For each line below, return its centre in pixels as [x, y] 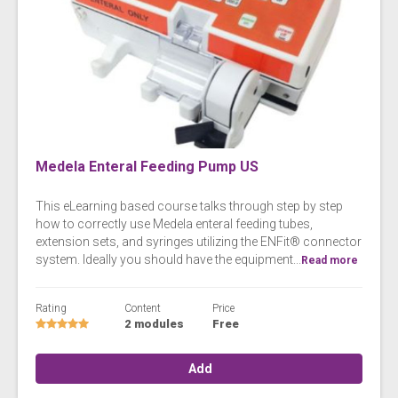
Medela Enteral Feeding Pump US [147, 166]
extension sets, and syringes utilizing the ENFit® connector [199, 241]
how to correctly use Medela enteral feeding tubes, [174, 223]
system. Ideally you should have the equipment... [168, 259]
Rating [51, 308]
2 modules [154, 323]
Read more [330, 260]
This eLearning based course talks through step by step [189, 206]
